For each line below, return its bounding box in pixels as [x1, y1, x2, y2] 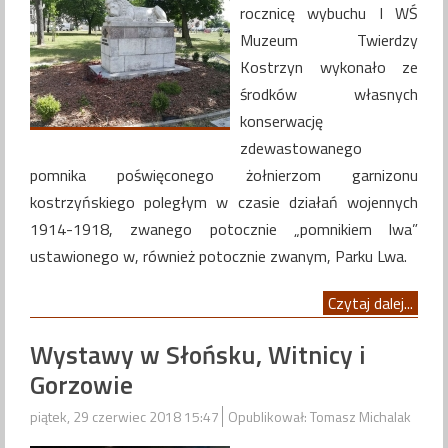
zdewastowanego [240, 135, 362, 160]
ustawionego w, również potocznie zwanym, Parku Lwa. [30, 243, 407, 268]
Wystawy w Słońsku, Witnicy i [30, 335, 366, 375]
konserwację [240, 108, 323, 133]
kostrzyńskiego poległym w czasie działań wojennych [30, 189, 418, 214]
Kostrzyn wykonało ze [240, 54, 418, 79]
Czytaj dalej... [328, 290, 413, 315]
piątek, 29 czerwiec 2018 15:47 [30, 406, 222, 428]
